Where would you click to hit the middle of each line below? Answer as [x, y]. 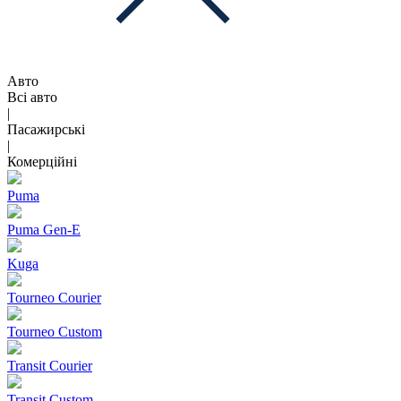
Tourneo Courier [54, 298]
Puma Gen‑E [44, 230]
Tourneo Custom [55, 332]
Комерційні [42, 162]
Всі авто [32, 97]
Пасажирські [46, 129]
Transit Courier [50, 366]
